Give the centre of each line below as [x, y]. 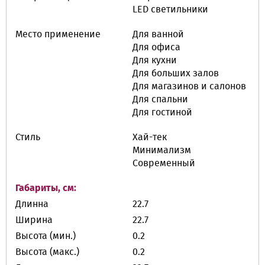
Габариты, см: [46, 188]
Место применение [58, 34]
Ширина [34, 220]
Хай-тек [150, 137]
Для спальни [160, 99]
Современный [164, 163]
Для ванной [158, 34]
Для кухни [155, 60]
